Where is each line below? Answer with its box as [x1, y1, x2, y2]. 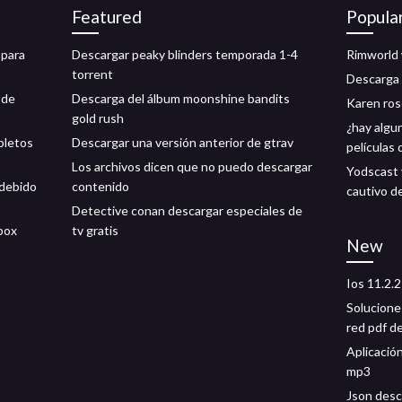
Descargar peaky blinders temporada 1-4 [72, 47, 298, 62]
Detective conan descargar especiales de [72, 203, 302, 218]
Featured [72, 6, 142, 27]
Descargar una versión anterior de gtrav [72, 135, 293, 150]
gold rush [72, 110, 124, 126]
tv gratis [72, 223, 118, 238]
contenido [72, 179, 129, 194]
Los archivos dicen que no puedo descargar [72, 159, 312, 174]
